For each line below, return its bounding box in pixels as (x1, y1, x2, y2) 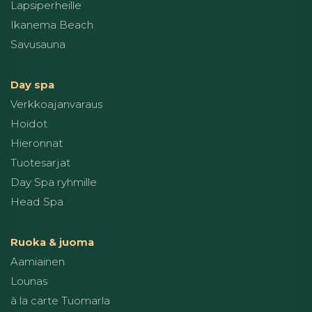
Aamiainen (10, 255, 65, 269)
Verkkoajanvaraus (10, 97, 102, 111)
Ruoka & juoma (10, 235, 94, 249)
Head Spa (10, 195, 63, 209)
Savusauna (10, 38, 65, 52)
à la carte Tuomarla (10, 294, 110, 308)
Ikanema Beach (10, 18, 93, 32)
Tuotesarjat (10, 156, 70, 170)
